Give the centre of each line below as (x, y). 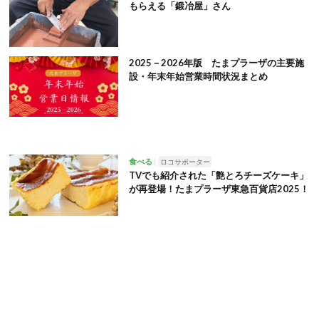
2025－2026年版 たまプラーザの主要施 (216, 62)
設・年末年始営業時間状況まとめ (198, 76)
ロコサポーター (185, 162)
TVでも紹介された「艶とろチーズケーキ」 (218, 176)
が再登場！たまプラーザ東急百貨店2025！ (219, 189)
